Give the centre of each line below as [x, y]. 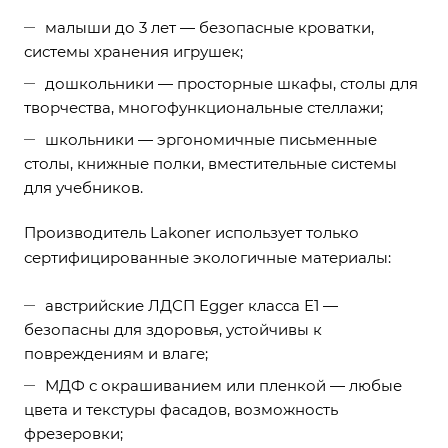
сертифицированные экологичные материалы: [207, 257]
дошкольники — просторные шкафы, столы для [231, 83]
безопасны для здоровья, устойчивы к [173, 329]
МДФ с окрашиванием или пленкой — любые [223, 385]
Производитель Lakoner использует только [191, 232]
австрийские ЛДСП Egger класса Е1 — [191, 305]
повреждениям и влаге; [116, 353]
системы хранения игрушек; [133, 51]
